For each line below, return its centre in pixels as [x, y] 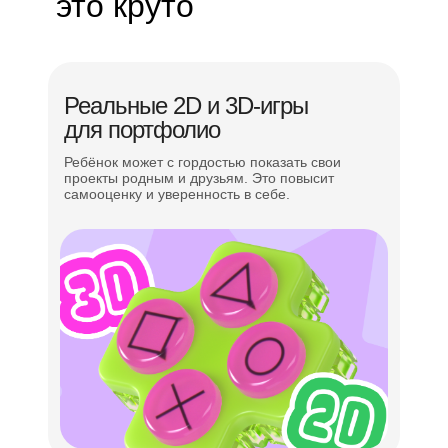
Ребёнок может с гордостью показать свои [202, 162]
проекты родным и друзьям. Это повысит [199, 178]
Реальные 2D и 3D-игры [186, 105]
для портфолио [142, 129]
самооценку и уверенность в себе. [177, 194]
